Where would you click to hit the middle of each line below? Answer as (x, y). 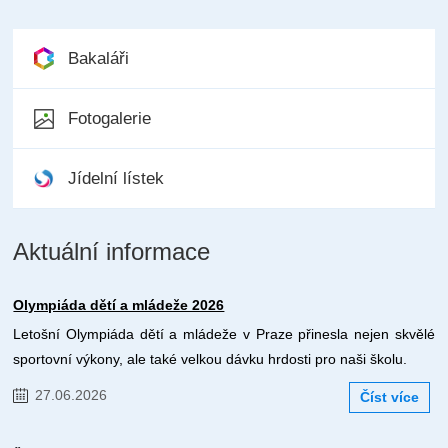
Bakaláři (99, 59)
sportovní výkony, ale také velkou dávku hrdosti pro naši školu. (210, 359)
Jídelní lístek (116, 179)
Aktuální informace (112, 252)
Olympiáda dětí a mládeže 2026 (119, 305)
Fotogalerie (110, 119)
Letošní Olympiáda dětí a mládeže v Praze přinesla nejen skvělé (224, 334)
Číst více (389, 397)
